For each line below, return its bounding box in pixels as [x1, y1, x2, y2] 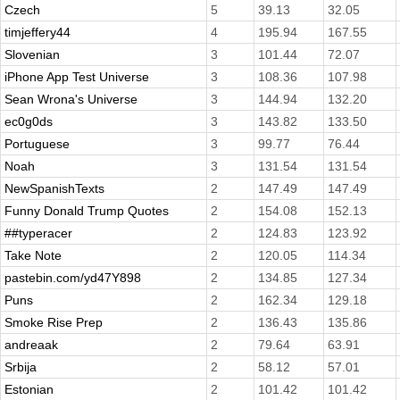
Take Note [4, 248, 62, 263]
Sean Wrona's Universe [4, 92, 137, 107]
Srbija [4, 360, 37, 375]
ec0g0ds [4, 114, 53, 129]
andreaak [4, 337, 58, 353]
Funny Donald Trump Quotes [4, 204, 169, 219]
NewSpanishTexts [4, 181, 104, 196]
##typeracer [4, 226, 72, 241]
